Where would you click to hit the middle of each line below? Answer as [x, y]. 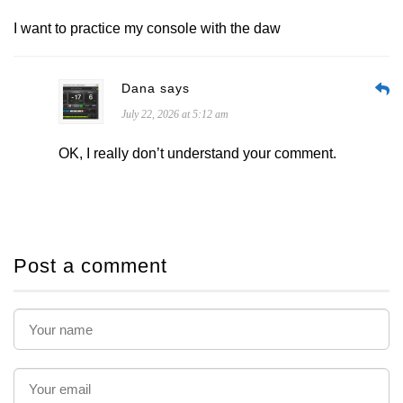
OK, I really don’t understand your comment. [197, 153]
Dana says [156, 88]
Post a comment [90, 266]
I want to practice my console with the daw [147, 28]
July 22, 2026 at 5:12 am [175, 114]
